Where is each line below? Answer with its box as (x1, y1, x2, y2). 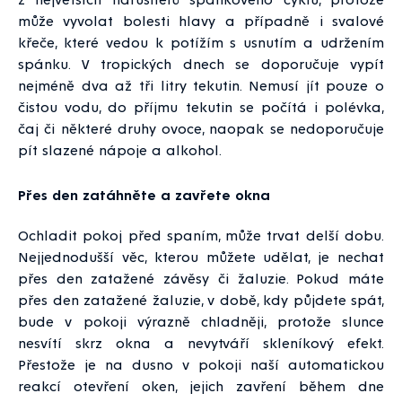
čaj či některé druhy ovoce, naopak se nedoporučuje (18, 118, 384, 136)
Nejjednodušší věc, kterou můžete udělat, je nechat (18, 247, 384, 265)
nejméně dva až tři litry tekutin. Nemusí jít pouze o (18, 75, 384, 93)
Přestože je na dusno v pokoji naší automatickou (18, 354, 384, 372)
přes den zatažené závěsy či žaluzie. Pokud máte (18, 268, 384, 286)
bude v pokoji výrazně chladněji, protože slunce (18, 311, 384, 329)
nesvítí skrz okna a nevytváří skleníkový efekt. (18, 333, 384, 351)
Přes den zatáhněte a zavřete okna (18, 185, 270, 203)
